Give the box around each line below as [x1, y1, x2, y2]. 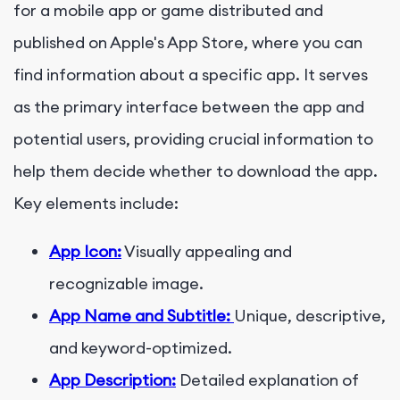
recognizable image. [49, 272, 204, 294]
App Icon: [49, 240, 121, 262]
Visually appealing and [121, 240, 292, 262]
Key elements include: [13, 192, 179, 213]
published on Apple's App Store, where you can [13, 31, 362, 53]
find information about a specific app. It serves [13, 63, 368, 85]
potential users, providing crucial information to [13, 128, 373, 149]
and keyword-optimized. [49, 337, 232, 358]
